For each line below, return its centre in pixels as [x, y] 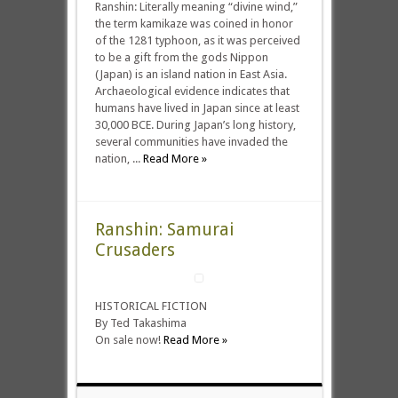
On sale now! [129, 340]
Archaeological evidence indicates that [192, 91]
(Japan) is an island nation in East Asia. [191, 74]
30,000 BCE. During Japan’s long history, [195, 125]
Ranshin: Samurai [164, 230]
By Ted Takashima [140, 323]
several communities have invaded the [191, 142]
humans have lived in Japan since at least [197, 108]
